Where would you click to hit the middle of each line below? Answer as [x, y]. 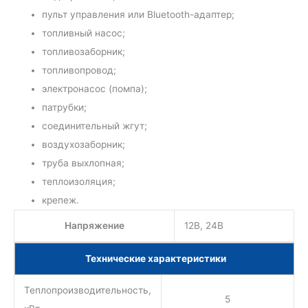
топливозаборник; [84, 52]
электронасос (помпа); [95, 89]
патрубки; [65, 108]
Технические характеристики [156, 259]
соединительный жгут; [95, 126]
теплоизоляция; [79, 182]
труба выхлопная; [84, 163]
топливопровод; [79, 70]
